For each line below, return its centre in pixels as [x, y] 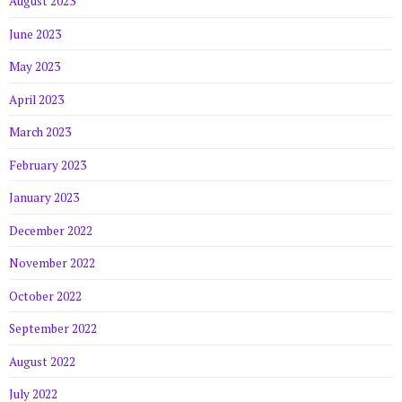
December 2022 [51, 230]
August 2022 [42, 361]
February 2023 [48, 165]
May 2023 [35, 67]
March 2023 [40, 132]
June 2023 [35, 34]
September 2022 [53, 329]
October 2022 [45, 296]
